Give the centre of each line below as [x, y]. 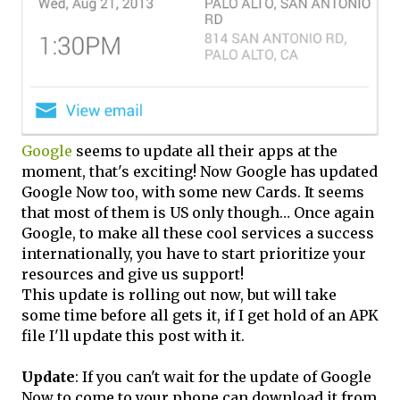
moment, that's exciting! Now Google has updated [200, 171]
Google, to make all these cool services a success [198, 233]
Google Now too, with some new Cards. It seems [193, 192]
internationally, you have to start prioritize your [194, 253]
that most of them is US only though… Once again [198, 212]
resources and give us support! [133, 274]
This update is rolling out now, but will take [179, 294]
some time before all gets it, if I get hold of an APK [200, 315]
